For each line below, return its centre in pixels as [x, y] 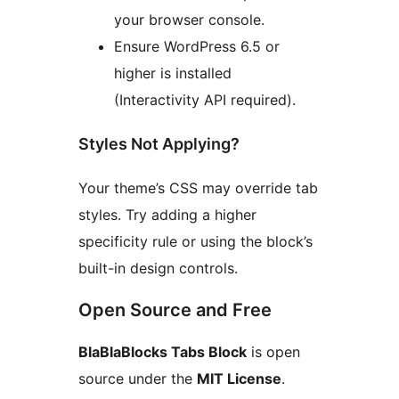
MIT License [239, 378]
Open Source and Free [175, 309]
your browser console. [189, 19]
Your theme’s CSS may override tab [198, 187]
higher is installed [173, 73]
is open [273, 351]
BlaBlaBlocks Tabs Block [163, 351]
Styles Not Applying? [159, 143]
